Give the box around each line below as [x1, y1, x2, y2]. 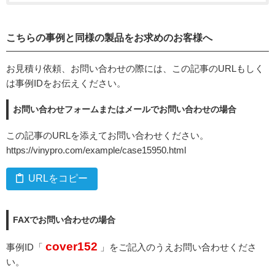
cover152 [45, 239, 98, 253]
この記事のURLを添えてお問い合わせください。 [6, 130, 209, 141]
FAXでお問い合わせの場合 [13, 215, 116, 225]
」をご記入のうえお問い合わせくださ [98, 241, 257, 252]
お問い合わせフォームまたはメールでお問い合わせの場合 [13, 104, 237, 115]
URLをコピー [28, 173, 88, 184]
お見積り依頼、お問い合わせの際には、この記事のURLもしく [6, 63, 264, 74]
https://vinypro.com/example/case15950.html [6, 145, 186, 156]
